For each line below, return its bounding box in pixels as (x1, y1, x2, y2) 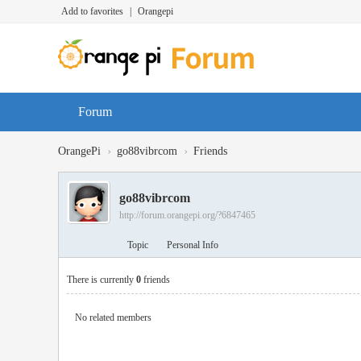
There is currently (67, 274, 136, 285)
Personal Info (167, 239, 218, 251)
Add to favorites (61, 6, 123, 17)
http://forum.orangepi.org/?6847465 (119, 210, 255, 221)
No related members (75, 312, 151, 323)
